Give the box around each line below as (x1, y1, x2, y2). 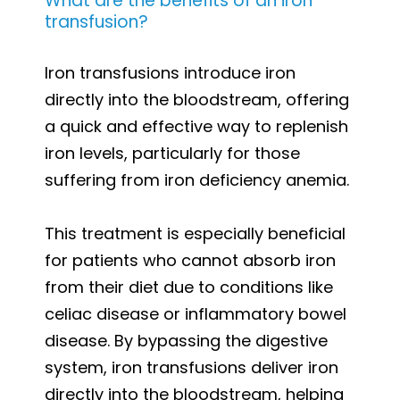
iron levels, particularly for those (45, 141, 300, 164)
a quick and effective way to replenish (45, 114, 348, 137)
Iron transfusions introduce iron (45, 61, 296, 84)
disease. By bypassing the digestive (45, 329, 328, 352)
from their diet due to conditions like (45, 275, 333, 298)
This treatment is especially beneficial (45, 221, 346, 245)
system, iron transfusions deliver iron (45, 355, 338, 379)
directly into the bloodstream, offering (45, 87, 349, 111)
